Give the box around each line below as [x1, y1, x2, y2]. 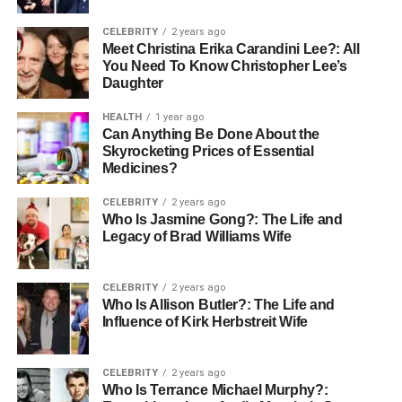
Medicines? [101, 161, 178, 176]
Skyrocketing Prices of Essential [101, 144, 314, 159]
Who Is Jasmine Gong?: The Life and [101, 212, 343, 227]
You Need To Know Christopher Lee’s [101, 58, 347, 74]
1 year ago [154, 111, 204, 123]
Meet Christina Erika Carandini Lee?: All [101, 41, 360, 57]
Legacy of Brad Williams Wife [101, 229, 292, 244]
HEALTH [101, 111, 142, 123]
